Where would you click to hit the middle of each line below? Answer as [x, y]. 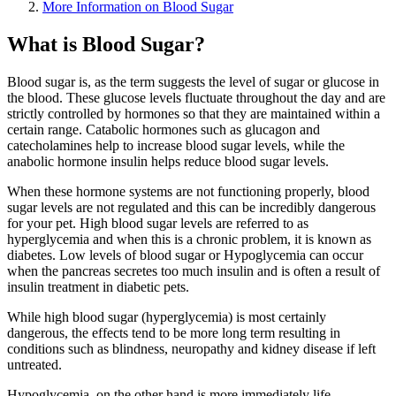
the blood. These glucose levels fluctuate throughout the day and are [196, 97]
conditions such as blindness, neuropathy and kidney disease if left [191, 348]
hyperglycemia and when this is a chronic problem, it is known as [189, 239]
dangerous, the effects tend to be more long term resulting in [174, 332]
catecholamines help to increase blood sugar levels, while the [176, 145]
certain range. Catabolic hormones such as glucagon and [164, 129]
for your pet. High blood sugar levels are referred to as [158, 223]
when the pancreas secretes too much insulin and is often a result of [194, 270]
